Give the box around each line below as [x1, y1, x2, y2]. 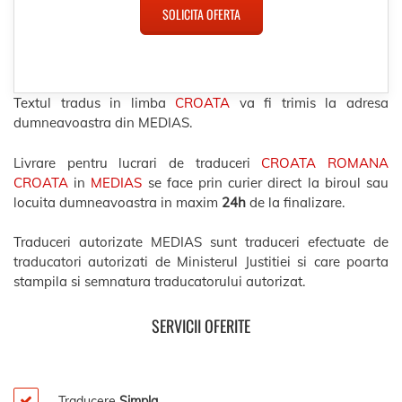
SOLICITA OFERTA [162, 4, 240, 23]
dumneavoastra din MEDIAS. [13, 114, 192, 131]
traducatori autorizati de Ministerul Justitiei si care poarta [13, 253, 389, 270]
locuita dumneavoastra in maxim [13, 193, 222, 211]
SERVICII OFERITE [152, 313, 250, 337]
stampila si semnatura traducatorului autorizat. [13, 273, 305, 290]
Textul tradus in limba [13, 94, 176, 111]
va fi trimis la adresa [230, 94, 389, 111]
